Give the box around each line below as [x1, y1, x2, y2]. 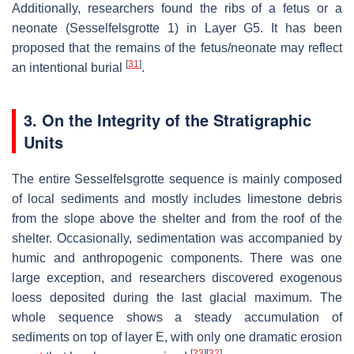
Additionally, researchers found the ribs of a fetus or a [12, 2, 342, 16]
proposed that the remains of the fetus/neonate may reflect [12, 41, 342, 55]
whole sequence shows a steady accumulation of [12, 311, 342, 325]
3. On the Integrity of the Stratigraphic [24, 108, 311, 132]
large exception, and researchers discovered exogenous [12, 271, 342, 285]
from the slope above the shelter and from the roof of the [12, 212, 342, 226]
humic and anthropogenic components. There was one [12, 251, 342, 265]
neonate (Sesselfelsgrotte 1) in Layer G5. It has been [12, 21, 342, 36]
